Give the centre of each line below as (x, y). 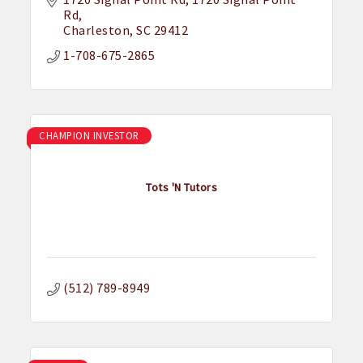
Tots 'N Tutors (181, 187)
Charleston (97, 30)
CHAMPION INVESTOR (89, 136)
